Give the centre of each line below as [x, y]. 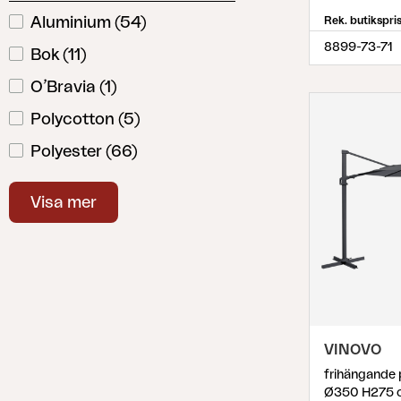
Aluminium [71, 22]
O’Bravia [63, 87]
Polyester [66, 151]
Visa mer [64, 202]
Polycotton [73, 119]
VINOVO [353, 350]
